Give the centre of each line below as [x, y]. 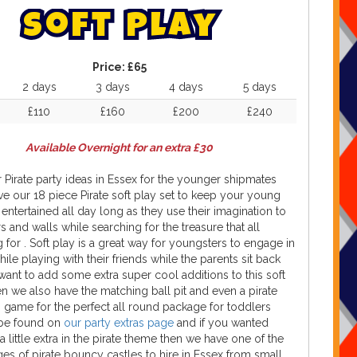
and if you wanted [223, 323]
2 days [39, 87]
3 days [112, 87]
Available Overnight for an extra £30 [119, 147]
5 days [260, 87]
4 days [186, 87]
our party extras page [119, 323]
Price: [110, 67]
